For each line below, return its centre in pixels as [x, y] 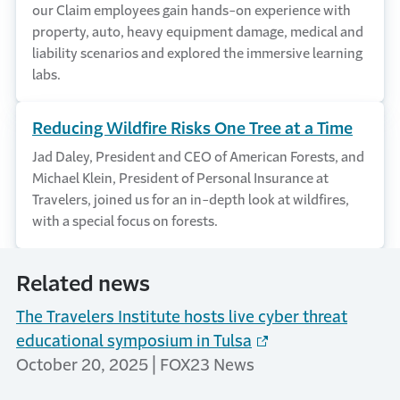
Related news [83, 283]
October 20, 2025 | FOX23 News [135, 365]
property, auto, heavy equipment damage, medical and [198, 31]
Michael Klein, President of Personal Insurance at [180, 178]
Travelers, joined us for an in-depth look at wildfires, [191, 199]
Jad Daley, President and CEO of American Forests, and [198, 156]
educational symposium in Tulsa [134, 341]
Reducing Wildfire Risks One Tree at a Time [192, 128]
